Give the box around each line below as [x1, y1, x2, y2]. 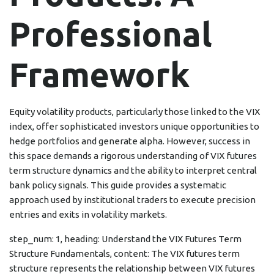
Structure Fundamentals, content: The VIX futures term [9, 248, 240, 259]
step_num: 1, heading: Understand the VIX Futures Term [9, 234, 242, 245]
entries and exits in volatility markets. [9, 209, 167, 220]
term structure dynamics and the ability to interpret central [9, 165, 257, 176]
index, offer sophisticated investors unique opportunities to [9, 121, 259, 132]
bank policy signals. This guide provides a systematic [9, 180, 226, 191]
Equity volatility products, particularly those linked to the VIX [9, 106, 260, 117]
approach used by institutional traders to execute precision [9, 194, 256, 206]
